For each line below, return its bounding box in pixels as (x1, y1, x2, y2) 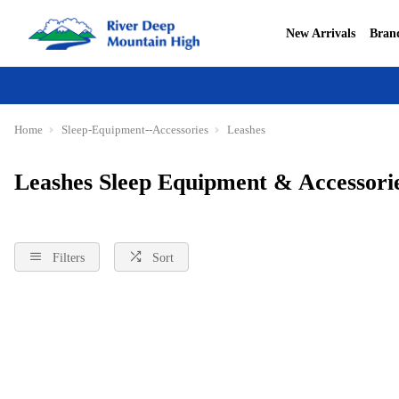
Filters (53, 250, 85, 265)
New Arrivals (286, 26, 355, 40)
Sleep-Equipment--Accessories (61, 123, 208, 136)
